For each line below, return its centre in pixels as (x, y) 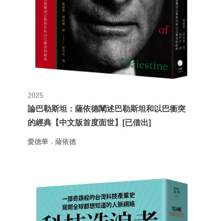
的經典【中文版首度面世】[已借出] (90, 123)
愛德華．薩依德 (52, 142)
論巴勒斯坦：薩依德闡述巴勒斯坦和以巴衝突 (107, 109)
